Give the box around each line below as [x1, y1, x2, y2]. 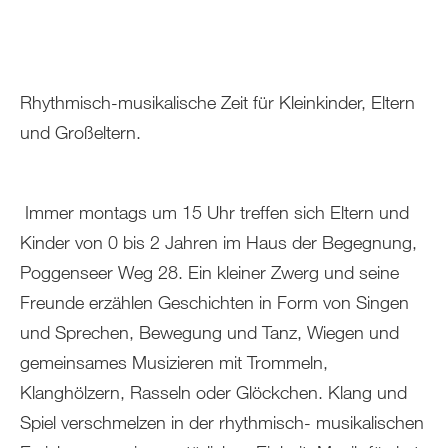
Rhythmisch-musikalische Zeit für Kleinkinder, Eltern [20, 91, 415, 113]
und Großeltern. [20, 121, 141, 143]
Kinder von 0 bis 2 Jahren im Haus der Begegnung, [20, 231, 417, 253]
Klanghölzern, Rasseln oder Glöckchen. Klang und [20, 381, 407, 403]
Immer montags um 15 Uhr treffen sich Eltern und [20, 201, 409, 223]
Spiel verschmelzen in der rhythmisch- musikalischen [20, 411, 424, 433]
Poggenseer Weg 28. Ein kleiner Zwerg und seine [20, 261, 399, 283]
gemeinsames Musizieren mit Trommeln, [20, 351, 328, 373]
